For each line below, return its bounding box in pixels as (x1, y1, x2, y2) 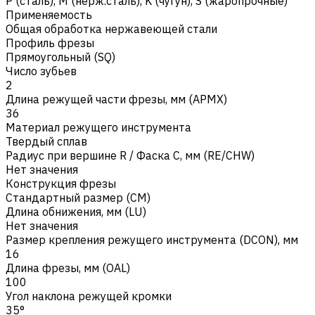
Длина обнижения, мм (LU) (6, 204, 146, 219)
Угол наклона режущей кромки (6, 288, 172, 303)
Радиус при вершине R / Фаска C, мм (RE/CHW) (6, 148, 255, 162)
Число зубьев (6, 63, 77, 78)
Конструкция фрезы (6, 176, 116, 191)
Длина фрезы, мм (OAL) (6, 260, 130, 275)
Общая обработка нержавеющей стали (6, 21, 217, 36)
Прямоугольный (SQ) (6, 49, 115, 64)
